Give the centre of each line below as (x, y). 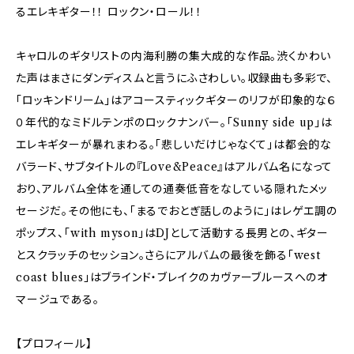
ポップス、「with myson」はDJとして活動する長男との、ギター (172, 233)
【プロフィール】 (54, 344)
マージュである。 (58, 299)
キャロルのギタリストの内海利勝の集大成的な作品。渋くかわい (174, 56)
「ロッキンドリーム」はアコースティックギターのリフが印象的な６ (176, 100)
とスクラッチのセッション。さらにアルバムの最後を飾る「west (168, 255)
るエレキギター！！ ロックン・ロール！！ (109, 12)
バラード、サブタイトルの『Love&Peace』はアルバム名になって (175, 167)
